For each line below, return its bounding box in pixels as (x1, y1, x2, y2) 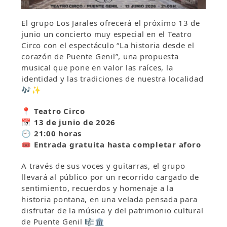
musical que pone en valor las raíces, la (21, 62, 173, 72)
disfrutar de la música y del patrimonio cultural (21, 205, 204, 215)
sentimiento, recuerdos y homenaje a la (21, 182, 174, 193)
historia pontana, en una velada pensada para (21, 194, 198, 204)
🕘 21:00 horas (21, 128, 82, 138)
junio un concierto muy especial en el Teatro (21, 28, 192, 39)
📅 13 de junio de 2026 (21, 117, 116, 127)
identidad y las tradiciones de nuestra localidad (21, 73, 204, 84)
